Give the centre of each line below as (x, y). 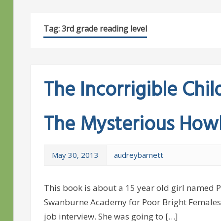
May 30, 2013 (75, 155)
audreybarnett (138, 155)
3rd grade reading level (104, 29)
